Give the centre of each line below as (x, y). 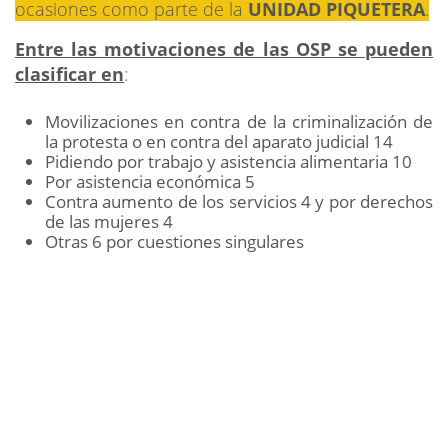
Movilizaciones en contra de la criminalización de (239, 121)
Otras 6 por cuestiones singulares (174, 241)
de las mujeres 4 (109, 221)
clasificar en (69, 73)
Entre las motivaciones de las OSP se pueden (224, 48)
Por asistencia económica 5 (150, 181)
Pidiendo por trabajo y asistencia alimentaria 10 (228, 161)
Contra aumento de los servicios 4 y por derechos (239, 201)
